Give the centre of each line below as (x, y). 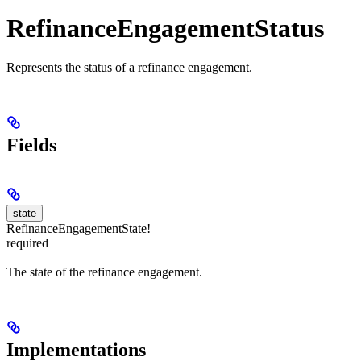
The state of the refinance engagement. (104, 272)
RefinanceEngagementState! (79, 228)
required (27, 243)
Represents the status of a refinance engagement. (129, 67)
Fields (31, 145)
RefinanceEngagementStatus (165, 28)
